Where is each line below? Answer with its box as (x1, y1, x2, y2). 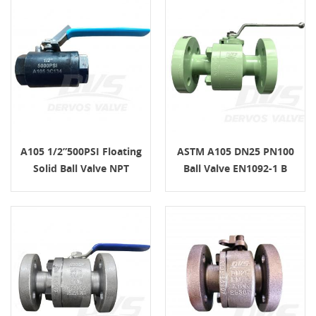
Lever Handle (49, 178, 113, 192)
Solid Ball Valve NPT (32, 161, 129, 175)
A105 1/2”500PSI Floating (20, 144, 142, 158)
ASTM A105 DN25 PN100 (176, 144, 294, 158)
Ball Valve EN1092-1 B (183, 161, 287, 175)
